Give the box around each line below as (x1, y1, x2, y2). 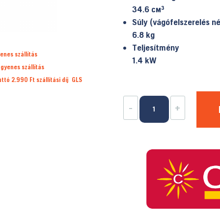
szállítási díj (36, 76, 72, 83)
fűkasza (138, 123, 168, 134)
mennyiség (138, 137, 178, 147)
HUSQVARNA (138, 97, 183, 108)
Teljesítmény (132, 42, 179, 53)
